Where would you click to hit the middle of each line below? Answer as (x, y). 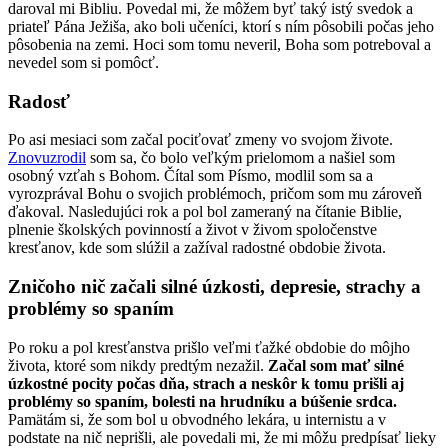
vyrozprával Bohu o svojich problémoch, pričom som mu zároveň (215, 194)
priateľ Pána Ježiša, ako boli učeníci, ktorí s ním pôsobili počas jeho (221, 26)
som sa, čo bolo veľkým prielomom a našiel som (240, 158)
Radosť (39, 101)
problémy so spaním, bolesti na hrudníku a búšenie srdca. (202, 401)
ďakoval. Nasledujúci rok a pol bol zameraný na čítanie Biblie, (205, 212)
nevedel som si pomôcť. (83, 62)
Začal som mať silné (336, 365)
